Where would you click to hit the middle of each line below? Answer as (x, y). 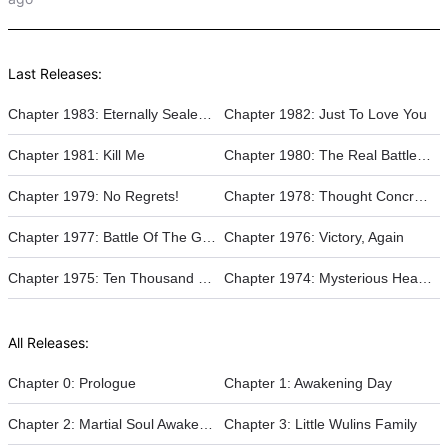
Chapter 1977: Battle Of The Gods (209, 237)
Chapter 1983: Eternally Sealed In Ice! (205, 114)
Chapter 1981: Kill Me (76, 155)
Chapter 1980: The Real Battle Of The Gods (424, 155)
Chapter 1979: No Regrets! (93, 196)
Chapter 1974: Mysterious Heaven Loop (425, 278)
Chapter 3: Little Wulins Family (320, 424)
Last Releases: (55, 74)
